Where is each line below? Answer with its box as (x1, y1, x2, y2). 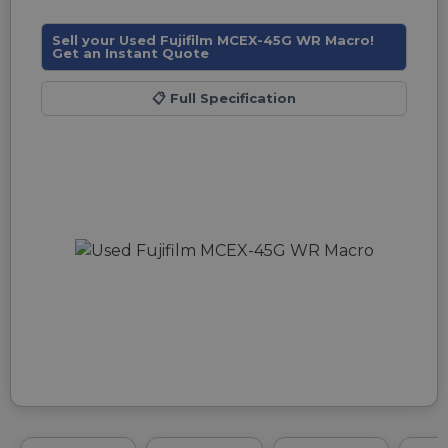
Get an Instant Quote (52, 45, 209, 61)
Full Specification (166, 90, 296, 106)
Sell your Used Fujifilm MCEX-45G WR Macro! (52, 32, 374, 48)
